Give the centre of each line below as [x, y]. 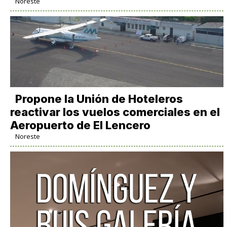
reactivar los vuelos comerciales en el [115, 112]
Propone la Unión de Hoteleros [99, 99]
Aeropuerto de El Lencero [80, 125]
